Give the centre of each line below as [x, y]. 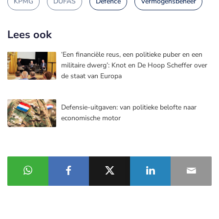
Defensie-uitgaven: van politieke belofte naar [129, 107]
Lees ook [30, 34]
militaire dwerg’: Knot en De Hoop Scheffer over [134, 65]
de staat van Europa [91, 76]
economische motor [91, 118]
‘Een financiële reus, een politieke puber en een [132, 54]
